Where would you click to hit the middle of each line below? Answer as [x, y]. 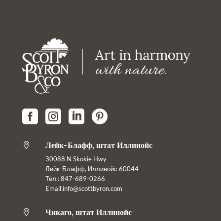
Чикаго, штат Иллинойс [88, 212]
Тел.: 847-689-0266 [75, 179]
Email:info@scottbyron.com [84, 189]
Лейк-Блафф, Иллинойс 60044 [92, 169]
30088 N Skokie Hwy [76, 159]
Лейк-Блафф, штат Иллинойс [99, 145]
